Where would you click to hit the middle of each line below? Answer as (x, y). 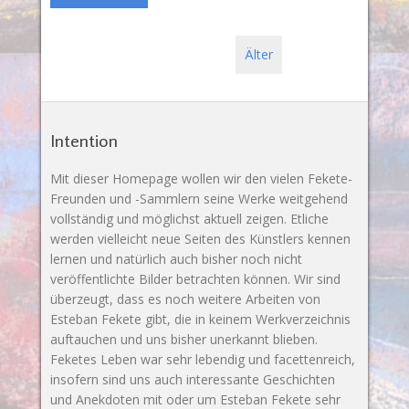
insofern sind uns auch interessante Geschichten (192, 380)
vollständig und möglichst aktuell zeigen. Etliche (189, 219)
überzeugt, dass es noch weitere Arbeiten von (185, 299)
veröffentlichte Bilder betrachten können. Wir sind (195, 279)
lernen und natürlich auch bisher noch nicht (176, 259)
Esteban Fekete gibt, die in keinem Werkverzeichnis (200, 320)
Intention (84, 141)
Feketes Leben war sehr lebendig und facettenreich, (202, 360)
